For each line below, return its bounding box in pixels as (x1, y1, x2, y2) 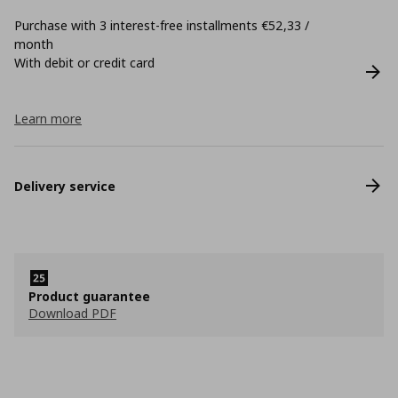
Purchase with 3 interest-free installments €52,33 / (14, 17, 309, 34)
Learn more (14, 110, 82, 127)
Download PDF (28, 305, 116, 322)
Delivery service (14, 177, 115, 195)
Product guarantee (28, 288, 150, 305)
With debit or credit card (14, 54, 155, 71)
